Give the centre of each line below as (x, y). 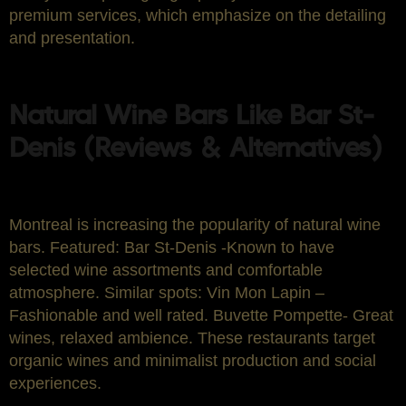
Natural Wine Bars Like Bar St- (192, 114)
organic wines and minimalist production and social (193, 360)
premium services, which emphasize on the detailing (198, 15)
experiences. (55, 383)
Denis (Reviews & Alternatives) (195, 147)
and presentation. (72, 38)
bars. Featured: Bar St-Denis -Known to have (172, 247)
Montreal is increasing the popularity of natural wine (195, 224)
